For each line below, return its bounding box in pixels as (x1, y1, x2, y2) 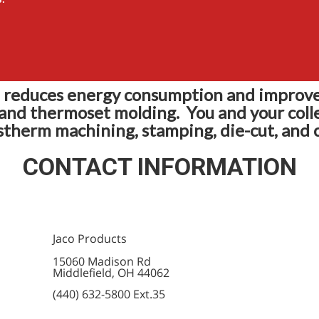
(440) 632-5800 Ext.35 (53, 286, 165, 302)
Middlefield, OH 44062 (53, 264, 169, 281)
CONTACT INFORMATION (22, 152, 297, 181)
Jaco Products (53, 230, 127, 246)
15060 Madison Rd (53, 253, 151, 269)
